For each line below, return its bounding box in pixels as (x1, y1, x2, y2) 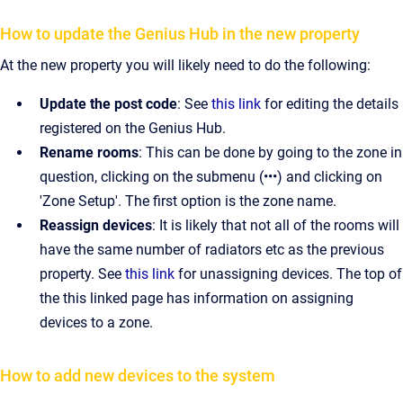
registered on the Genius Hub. (40, 120, 226, 137)
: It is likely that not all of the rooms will (152, 217, 399, 234)
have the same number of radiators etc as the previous (40, 241, 384, 258)
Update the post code (40, 95, 177, 112)
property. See (40, 265, 125, 282)
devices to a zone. (40, 314, 153, 331)
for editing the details (261, 95, 399, 112)
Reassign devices (40, 217, 152, 234)
